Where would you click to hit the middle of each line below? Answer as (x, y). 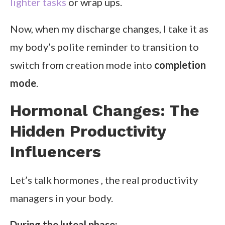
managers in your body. (62, 198)
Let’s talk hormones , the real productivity (104, 180)
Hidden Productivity (88, 131)
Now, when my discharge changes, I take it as (109, 29)
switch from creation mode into (82, 65)
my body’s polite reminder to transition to (104, 47)
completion (180, 65)
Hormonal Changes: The (105, 111)
